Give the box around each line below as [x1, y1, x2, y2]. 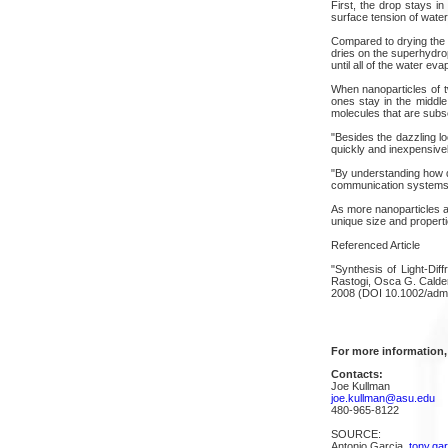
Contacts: [330, 367, 383, 380]
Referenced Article [330, 238, 420, 251]
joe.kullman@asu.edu [330, 391, 435, 404]
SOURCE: [330, 427, 381, 440]
